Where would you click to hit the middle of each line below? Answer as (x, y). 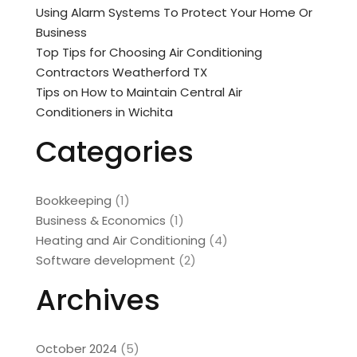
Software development (105, 260)
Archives (98, 300)
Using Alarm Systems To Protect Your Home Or (174, 12)
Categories (114, 151)
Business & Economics (100, 220)
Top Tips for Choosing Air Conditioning (149, 52)
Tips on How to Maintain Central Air (139, 92)
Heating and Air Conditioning (120, 240)
